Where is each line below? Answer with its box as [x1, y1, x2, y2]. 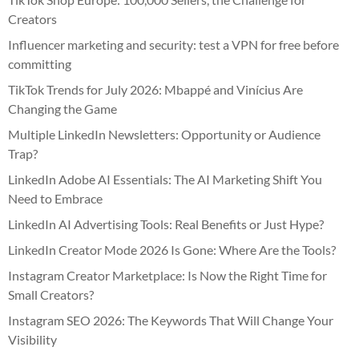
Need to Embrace [8, 190, 103, 206]
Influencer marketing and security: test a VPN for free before [8, 36, 339, 52]
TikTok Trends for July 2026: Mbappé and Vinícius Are [8, 81, 303, 97]
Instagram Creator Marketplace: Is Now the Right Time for [8, 267, 327, 283]
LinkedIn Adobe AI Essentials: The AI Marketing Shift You [8, 171, 322, 187]
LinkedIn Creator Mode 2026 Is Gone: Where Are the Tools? [8, 241, 336, 257]
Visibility [8, 331, 57, 347]
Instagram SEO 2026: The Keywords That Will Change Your [8, 312, 333, 328]
